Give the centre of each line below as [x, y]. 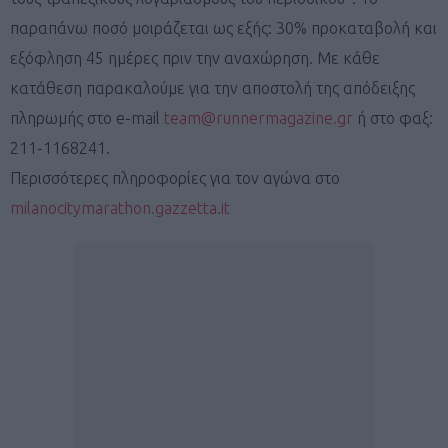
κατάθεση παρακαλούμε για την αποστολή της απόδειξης [212, 87]
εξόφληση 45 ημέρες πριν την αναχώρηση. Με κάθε [195, 57]
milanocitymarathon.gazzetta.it [120, 207]
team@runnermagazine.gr [258, 117]
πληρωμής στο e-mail [87, 117]
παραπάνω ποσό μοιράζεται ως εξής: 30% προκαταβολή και [223, 27]
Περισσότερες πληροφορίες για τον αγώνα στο [175, 177]
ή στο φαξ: [393, 117]
